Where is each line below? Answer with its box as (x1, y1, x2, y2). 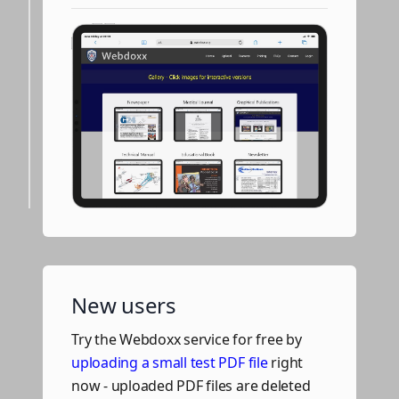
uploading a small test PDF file (71, 352, 268, 372)
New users (71, 289, 176, 320)
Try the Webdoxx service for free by (71, 329, 302, 349)
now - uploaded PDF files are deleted (71, 375, 311, 395)
